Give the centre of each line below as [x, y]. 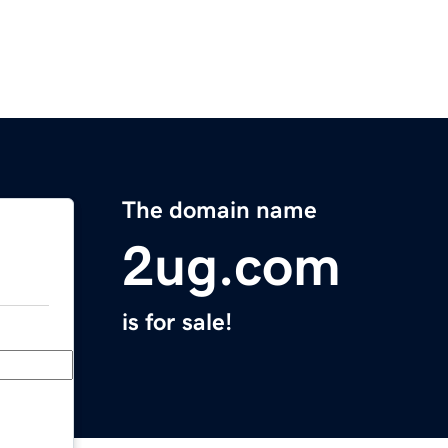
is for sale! [177, 322]
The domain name [219, 210]
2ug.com [231, 266]
